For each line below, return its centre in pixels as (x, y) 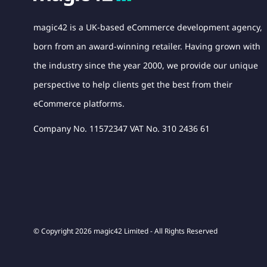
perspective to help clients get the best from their (133, 85)
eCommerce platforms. (79, 104)
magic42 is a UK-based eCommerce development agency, (148, 27)
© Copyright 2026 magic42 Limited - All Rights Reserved (125, 231)
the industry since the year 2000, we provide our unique (146, 66)
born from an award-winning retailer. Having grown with (147, 46)
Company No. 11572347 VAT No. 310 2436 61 (122, 129)
